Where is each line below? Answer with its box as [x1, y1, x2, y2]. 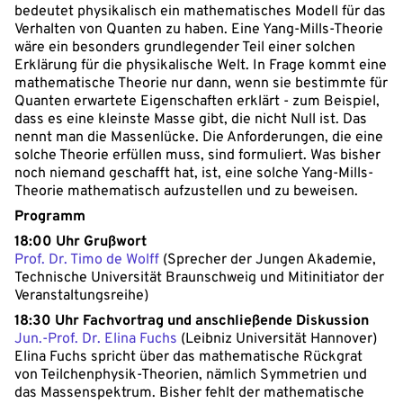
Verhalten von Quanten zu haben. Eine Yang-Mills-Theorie [14, 20, 383, 39]
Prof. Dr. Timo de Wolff [14, 250, 159, 269]
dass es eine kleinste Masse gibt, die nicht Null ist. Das [14, 110, 367, 129]
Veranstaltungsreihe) [14, 286, 148, 305]
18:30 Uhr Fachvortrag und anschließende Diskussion [14, 311, 369, 330]
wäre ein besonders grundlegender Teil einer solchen [14, 38, 355, 57]
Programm [14, 207, 85, 226]
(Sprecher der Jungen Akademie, [159, 250, 376, 269]
